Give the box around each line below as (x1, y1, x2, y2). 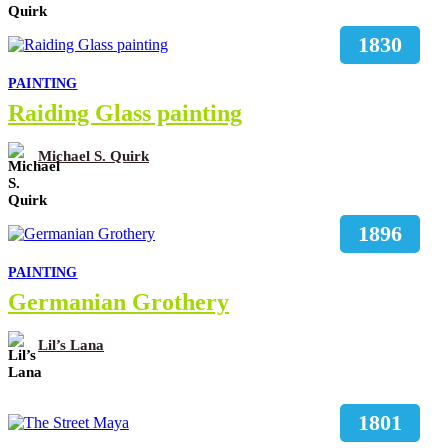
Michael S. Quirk (38, 148, 149, 165)
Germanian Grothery (8, 288, 229, 315)
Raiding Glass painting (8, 99, 242, 126)
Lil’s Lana (38, 337, 104, 354)
